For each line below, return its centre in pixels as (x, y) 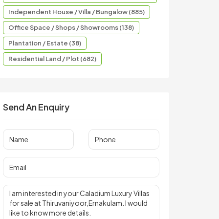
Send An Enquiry (36, 107)
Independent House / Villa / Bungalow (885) (77, 12)
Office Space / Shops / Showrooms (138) (71, 27)
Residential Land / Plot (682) (52, 59)
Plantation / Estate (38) (45, 43)
